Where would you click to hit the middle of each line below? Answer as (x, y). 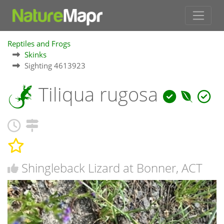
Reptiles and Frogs (39, 43)
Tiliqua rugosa (98, 94)
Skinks (35, 54)
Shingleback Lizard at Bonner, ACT (112, 168)
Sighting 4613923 (55, 65)
